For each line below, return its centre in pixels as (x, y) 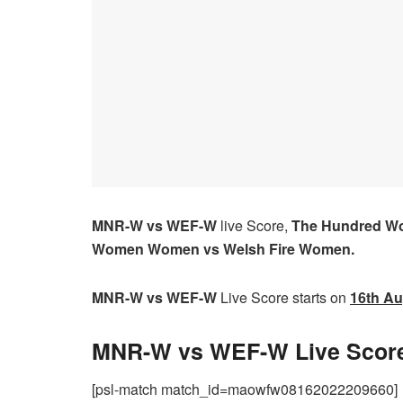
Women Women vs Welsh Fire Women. (223, 248)
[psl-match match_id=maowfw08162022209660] (245, 390)
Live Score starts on (283, 297)
